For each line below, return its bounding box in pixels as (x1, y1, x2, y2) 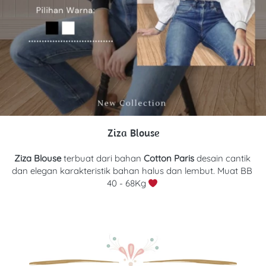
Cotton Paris (143, 153, 197, 164)
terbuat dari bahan (63, 153, 141, 164)
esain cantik (201, 153, 251, 164)
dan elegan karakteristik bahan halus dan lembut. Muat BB (12, 165, 252, 176)
